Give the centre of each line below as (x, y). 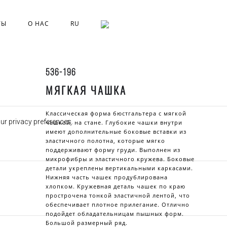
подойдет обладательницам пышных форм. (115, 214)
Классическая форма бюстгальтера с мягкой (116, 113)
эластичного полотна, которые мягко (105, 141)
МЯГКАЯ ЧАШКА (86, 90)
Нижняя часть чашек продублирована (106, 177)
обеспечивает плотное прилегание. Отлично (117, 204)
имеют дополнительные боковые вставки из (116, 131)
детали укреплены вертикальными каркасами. (119, 168)
